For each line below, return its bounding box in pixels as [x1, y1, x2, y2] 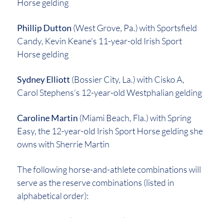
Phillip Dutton [17, 22, 72, 33]
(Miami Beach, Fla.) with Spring [78, 112, 191, 123]
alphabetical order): [17, 190, 89, 201]
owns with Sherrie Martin [17, 138, 109, 149]
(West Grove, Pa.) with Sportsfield [72, 22, 197, 33]
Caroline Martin [17, 112, 78, 123]
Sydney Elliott [17, 73, 70, 85]
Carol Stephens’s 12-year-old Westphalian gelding [17, 87, 202, 98]
